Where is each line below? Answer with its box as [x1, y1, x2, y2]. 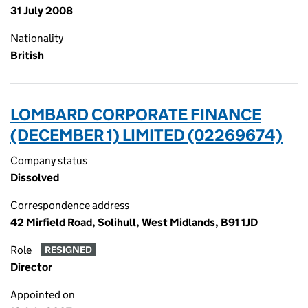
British [10, 49, 44, 62]
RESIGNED [44, 243, 92, 256]
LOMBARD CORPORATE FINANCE [10, 104, 261, 124]
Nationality [10, 32, 63, 45]
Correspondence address [10, 199, 129, 212]
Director [10, 261, 52, 274]
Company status [10, 154, 87, 167]
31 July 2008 [10, 4, 73, 17]
